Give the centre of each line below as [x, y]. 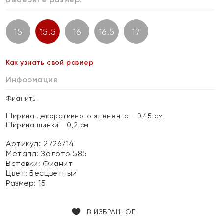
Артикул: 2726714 [40, 144]
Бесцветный [53, 173]
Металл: [24, 153]
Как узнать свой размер [50, 63]
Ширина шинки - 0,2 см [47, 125]
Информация [32, 79]
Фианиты [22, 98]
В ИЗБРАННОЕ [111, 212]
